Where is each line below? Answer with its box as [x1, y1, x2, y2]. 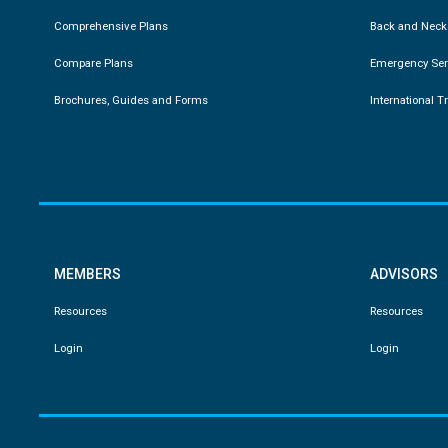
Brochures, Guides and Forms [53, 92, 208, 107]
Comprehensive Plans [53, 18, 168, 33]
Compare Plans [53, 55, 133, 70]
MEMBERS [53, 265, 121, 282]
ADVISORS [370, 265, 439, 282]
